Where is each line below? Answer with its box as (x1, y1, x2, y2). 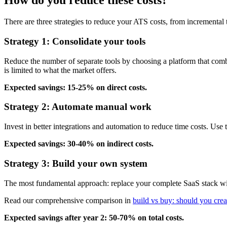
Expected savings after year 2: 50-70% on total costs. (4, 213, 184, 222)
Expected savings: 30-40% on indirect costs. (4, 139, 154, 148)
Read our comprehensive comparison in (4, 196, 133, 205)
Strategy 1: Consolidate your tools (4, 35, 145, 47)
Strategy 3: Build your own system (4, 158, 147, 169)
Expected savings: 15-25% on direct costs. (4, 83, 147, 92)
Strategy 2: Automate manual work (4, 101, 152, 112)
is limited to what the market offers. (4, 65, 117, 74)
